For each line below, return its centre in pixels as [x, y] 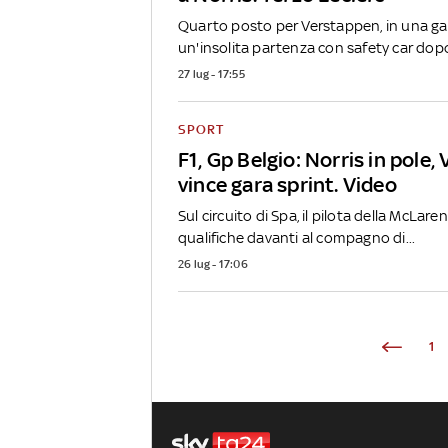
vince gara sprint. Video [287, 185]
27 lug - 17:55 [211, 74]
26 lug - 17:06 [213, 264]
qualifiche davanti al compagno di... [297, 238]
